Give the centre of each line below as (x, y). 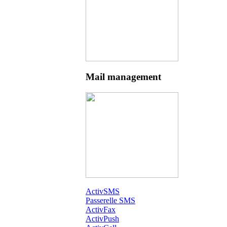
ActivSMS (103, 192)
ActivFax (101, 210)
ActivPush (102, 219)
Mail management (123, 77)
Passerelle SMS (110, 201)
